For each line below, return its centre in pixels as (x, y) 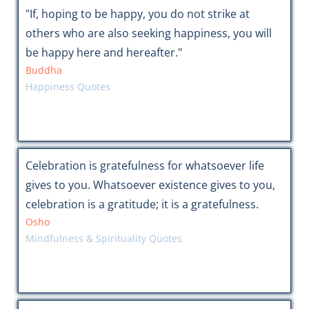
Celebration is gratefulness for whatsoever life (144, 166)
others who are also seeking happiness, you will (148, 33)
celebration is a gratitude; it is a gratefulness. (142, 205)
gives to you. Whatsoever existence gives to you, (150, 185)
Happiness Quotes (68, 87)
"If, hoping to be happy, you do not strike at (137, 14)
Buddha (43, 70)
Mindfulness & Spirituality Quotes (103, 239)
